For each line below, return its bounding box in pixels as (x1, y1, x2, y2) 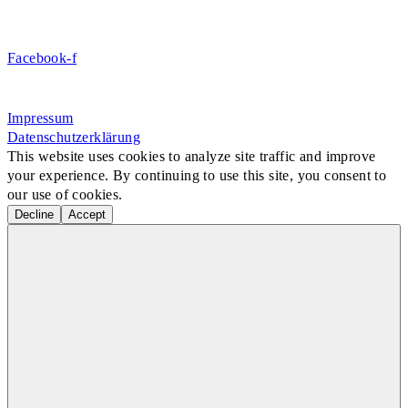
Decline (15, 208, 54, 221)
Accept (68, 208, 106, 221)
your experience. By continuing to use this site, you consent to (7, 168, 387, 183)
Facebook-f (7, 50, 76, 66)
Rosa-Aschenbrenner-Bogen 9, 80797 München (7, 84, 300, 99)
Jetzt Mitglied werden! (85, 14, 323, 42)
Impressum (7, 110, 74, 126)
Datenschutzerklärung (7, 129, 140, 145)
